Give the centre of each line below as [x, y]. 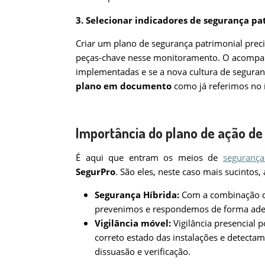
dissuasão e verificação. [143, 251]
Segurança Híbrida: [138, 194]
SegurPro [96, 171]
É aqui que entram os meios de [149, 157]
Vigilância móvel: [134, 223]
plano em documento [124, 85]
